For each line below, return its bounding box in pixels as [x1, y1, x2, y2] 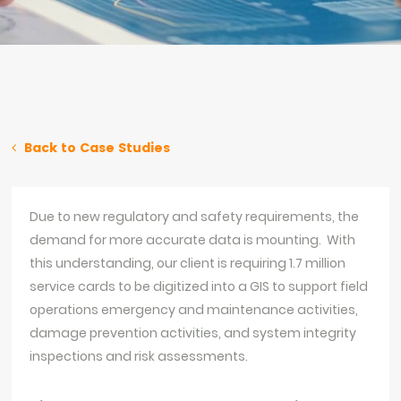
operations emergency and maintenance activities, [30, 301, 359, 319]
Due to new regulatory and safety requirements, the [30, 208, 360, 226]
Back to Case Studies [21, 139, 171, 157]
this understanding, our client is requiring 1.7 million [30, 254, 346, 272]
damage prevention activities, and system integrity [30, 324, 357, 342]
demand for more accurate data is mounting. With [30, 231, 356, 249]
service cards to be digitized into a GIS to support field [30, 277, 369, 295]
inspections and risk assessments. [30, 347, 249, 365]
